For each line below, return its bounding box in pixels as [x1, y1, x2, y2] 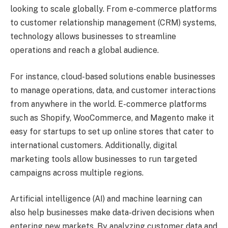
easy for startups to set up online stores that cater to [10, 126, 214, 136]
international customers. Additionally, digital [10, 140, 177, 150]
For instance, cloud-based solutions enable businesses [10, 71, 215, 81]
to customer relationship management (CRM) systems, [10, 17, 216, 27]
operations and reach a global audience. [10, 45, 159, 55]
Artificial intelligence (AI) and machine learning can [10, 194, 202, 204]
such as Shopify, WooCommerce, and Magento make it [10, 112, 214, 123]
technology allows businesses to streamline [10, 31, 176, 41]
